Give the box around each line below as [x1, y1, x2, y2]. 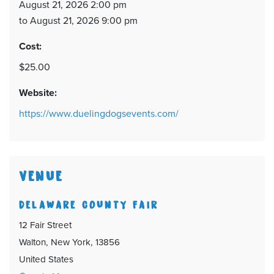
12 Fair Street [19, 220, 72, 231]
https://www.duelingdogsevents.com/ [19, 108, 179, 120]
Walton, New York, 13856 [19, 237, 120, 248]
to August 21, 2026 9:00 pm [19, 15, 138, 27]
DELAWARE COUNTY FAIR [19, 198, 158, 209]
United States [19, 254, 73, 265]
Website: [19, 87, 57, 99]
